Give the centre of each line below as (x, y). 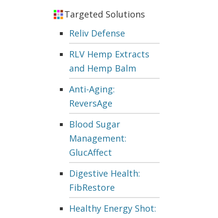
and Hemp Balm (103, 68)
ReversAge (91, 103)
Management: (98, 138)
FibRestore (92, 188)
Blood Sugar (95, 124)
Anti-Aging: (92, 89)
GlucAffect (91, 153)
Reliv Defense (97, 33)
